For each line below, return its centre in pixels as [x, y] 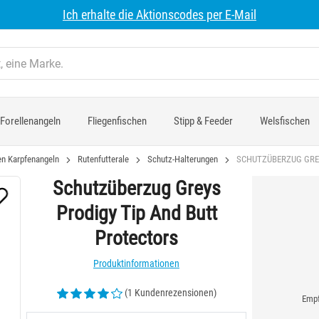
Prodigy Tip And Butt [136, 213]
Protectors [136, 238]
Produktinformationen [136, 263]
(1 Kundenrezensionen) [170, 293]
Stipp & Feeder [203, 121]
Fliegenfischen [117, 121]
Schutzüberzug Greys [136, 188]
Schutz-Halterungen [183, 159]
